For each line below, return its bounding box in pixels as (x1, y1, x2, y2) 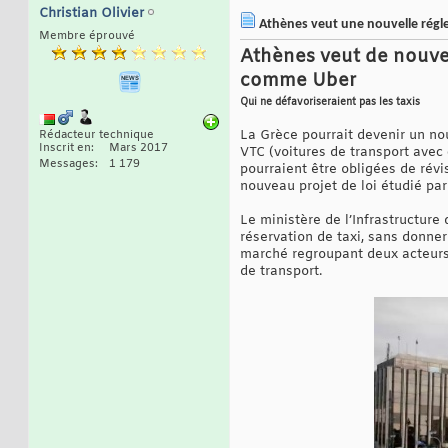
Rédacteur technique (39, 128, 154, 143)
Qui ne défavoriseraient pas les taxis (240, 96, 420, 110)
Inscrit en (39, 141, 91, 156)
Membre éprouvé (39, 29, 135, 44)
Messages (39, 157, 95, 172)
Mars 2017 (109, 141, 168, 156)
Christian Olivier (39, 5, 144, 23)
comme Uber (240, 69, 357, 94)
